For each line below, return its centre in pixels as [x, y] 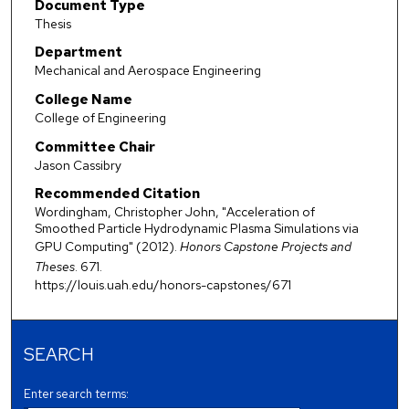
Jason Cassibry [78, 165]
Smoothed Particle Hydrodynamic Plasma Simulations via [196, 229]
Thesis [52, 23]
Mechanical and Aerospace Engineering [147, 71]
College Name [83, 99]
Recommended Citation [117, 194]
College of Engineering [100, 117]
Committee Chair [94, 147]
